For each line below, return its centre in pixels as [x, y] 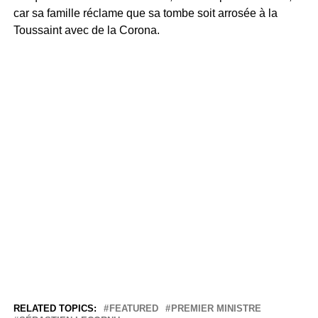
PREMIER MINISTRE [216, 308]
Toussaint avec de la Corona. [88, 30]
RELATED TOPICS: [55, 308]
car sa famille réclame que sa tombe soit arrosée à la [145, 13]
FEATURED [133, 308]
